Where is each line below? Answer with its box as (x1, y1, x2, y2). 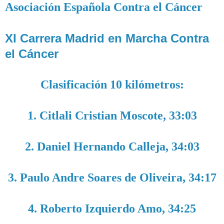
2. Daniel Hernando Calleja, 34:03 (24, 140, 199, 153)
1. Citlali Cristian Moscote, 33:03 (27, 109, 197, 122)
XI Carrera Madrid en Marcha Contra (5, 31, 209, 45)
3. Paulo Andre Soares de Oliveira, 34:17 (7, 171, 216, 184)
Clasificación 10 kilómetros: (40, 78, 184, 91)
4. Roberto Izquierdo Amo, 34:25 (28, 202, 196, 215)
